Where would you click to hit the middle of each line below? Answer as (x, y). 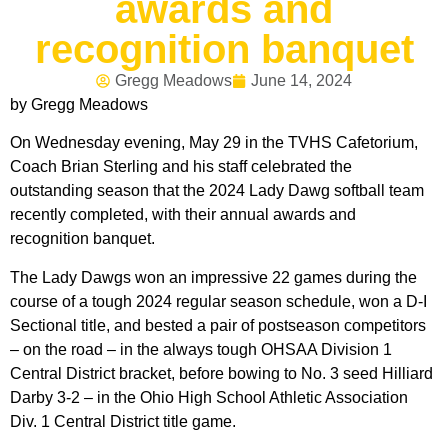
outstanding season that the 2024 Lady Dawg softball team (217, 191)
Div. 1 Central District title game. (123, 421)
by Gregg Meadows (79, 104)
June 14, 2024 (301, 80)
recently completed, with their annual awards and (183, 215)
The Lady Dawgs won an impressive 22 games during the (213, 277)
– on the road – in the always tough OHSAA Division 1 (201, 349)
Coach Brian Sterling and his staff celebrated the (181, 167)
